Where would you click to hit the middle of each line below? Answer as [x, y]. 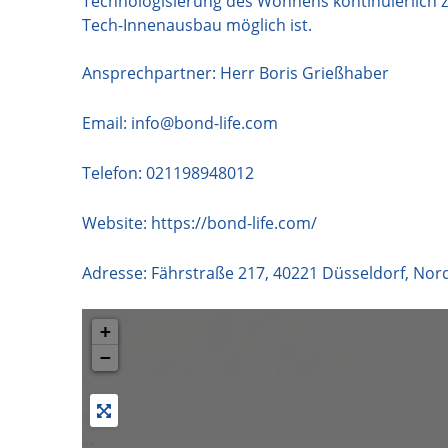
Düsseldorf [363, 272]
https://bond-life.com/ [234, 222]
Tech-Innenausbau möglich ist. [197, 24]
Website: [116, 222]
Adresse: [116, 272]
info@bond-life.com [202, 122]
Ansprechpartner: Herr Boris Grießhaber [235, 72]
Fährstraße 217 [208, 272]
